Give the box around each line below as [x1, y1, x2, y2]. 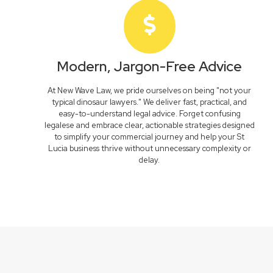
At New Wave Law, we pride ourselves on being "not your [48, 85, 252, 96]
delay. [139, 155, 160, 165]
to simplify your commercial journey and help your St [54, 132, 245, 142]
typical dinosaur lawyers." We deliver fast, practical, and [52, 97, 247, 107]
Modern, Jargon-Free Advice [57, 57, 243, 76]
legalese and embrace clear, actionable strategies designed [44, 120, 255, 130]
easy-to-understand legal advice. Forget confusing [58, 108, 241, 119]
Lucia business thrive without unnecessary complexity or [48, 143, 251, 154]
